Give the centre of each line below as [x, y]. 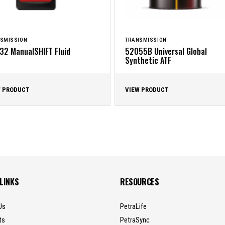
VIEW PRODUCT [147, 90]
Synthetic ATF [148, 60]
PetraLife [133, 206]
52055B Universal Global [166, 51]
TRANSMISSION [146, 40]
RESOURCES [140, 182]
